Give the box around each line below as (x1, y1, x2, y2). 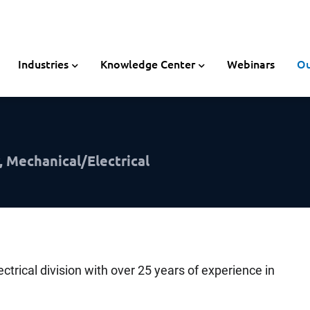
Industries (18, 56, 69, 71)
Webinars (227, 56, 275, 71)
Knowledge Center (100, 56, 195, 71)
